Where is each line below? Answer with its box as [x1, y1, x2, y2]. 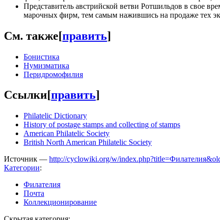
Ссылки [4, 88, 47, 102]
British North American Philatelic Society [24, 138, 152, 147]
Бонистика [24, 52, 59, 61]
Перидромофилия [24, 70, 83, 79]
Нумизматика [24, 61, 69, 70]
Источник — [4, 155, 49, 164]
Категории [4, 164, 40, 172]
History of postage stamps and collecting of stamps [24, 120, 180, 129]
